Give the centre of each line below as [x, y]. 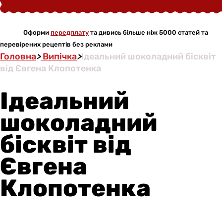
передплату [70, 32]
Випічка [59, 56]
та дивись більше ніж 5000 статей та [148, 32]
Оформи [37, 32]
